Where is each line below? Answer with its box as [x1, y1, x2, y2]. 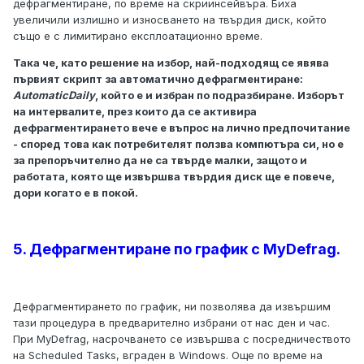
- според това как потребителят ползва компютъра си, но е [13, 137, 344, 151]
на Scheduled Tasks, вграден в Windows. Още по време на [13, 349, 323, 362]
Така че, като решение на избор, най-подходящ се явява [13, 56, 329, 70]
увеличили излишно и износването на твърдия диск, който [13, 13, 327, 27]
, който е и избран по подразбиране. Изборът [95, 89, 344, 102]
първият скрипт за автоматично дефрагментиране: [13, 72, 303, 86]
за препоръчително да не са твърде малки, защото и [13, 154, 307, 167]
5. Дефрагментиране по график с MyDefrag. [13, 240, 340, 258]
